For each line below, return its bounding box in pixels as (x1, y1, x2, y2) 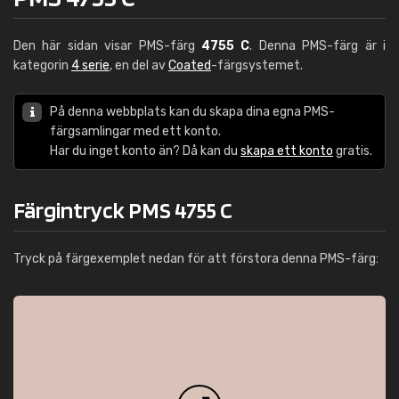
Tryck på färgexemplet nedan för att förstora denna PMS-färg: (13, 251, 379, 266)
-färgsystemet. (211, 58, 303, 73)
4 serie (71, 58, 110, 73)
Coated (168, 58, 211, 73)
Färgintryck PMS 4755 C (13, 196, 232, 224)
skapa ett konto (240, 143, 333, 159)
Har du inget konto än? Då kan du (50, 143, 240, 159)
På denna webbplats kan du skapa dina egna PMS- (50, 104, 335, 119)
